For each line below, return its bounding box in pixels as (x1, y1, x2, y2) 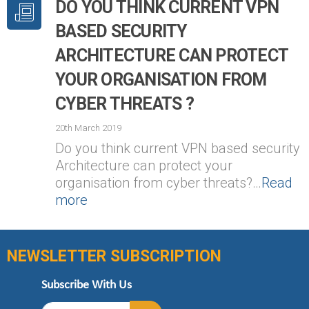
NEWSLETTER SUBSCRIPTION (7, 246, 221, 266)
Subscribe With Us (41, 278, 132, 292)
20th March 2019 (55, 122, 121, 133)
